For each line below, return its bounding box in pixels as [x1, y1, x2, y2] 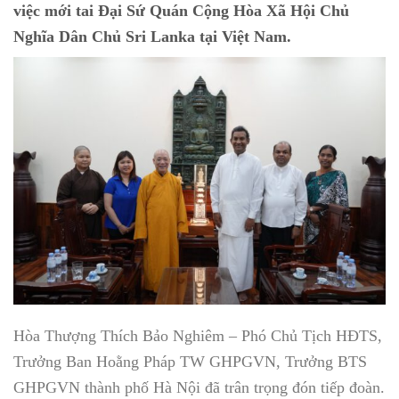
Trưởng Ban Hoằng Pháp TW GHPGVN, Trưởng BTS [13, 353, 367, 371]
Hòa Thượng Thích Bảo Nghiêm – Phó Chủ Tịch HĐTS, [13, 327, 382, 346]
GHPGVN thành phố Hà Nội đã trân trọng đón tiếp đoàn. [13, 379, 385, 397]
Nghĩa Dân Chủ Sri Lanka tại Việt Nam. [13, 27, 291, 45]
